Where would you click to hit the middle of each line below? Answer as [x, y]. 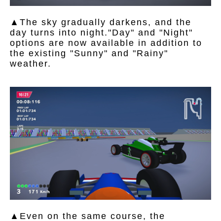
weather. [31, 63]
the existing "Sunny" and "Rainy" [89, 53]
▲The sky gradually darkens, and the [101, 22]
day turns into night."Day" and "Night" [101, 32]
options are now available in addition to [106, 43]
